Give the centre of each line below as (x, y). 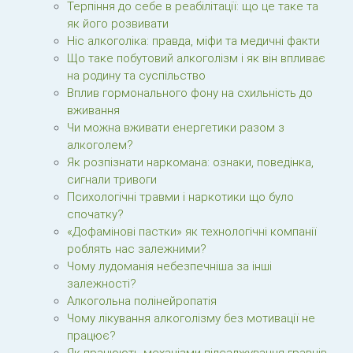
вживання (93, 110)
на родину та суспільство (136, 76)
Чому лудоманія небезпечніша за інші (169, 266)
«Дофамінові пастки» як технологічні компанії (192, 232)
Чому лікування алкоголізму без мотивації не (191, 318)
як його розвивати (118, 24)
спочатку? (95, 214)
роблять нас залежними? (137, 249)
